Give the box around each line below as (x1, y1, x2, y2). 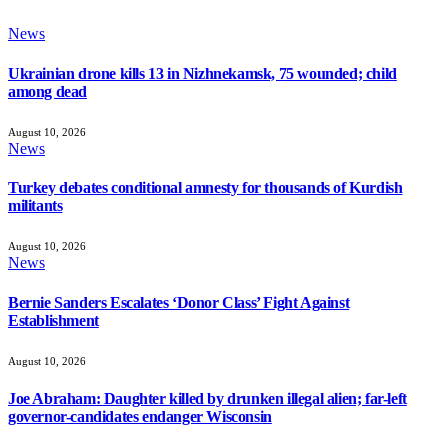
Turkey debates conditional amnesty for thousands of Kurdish (8, 179, 403, 197)
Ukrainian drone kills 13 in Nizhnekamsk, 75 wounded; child (8, 64, 397, 82)
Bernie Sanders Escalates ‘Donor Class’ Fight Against (8, 293, 350, 311)
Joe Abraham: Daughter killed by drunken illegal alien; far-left (8, 390, 407, 408)
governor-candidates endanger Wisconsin (8, 408, 272, 426)
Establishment (8, 311, 99, 329)
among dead (8, 82, 87, 100)
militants (8, 197, 63, 215)
